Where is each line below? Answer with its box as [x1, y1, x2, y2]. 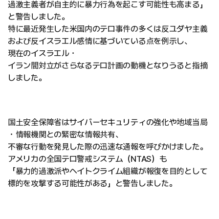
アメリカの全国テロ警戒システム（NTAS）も [8, 154, 167, 164]
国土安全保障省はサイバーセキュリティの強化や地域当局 [8, 117, 208, 128]
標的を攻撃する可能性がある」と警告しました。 [8, 178, 177, 189]
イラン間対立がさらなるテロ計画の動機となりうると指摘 [8, 61, 208, 71]
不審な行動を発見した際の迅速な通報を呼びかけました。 [8, 142, 208, 152]
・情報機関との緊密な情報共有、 [8, 130, 123, 140]
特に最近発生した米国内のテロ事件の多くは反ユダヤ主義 [8, 24, 208, 34]
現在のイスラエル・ [8, 48, 77, 59]
